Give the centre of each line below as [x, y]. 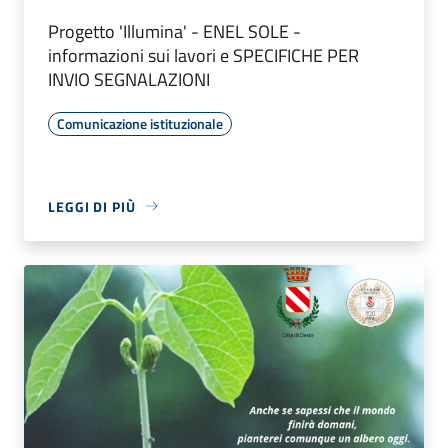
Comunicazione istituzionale [140, 123]
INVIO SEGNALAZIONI [129, 79]
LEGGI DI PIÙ [92, 206]
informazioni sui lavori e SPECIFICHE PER [203, 55]
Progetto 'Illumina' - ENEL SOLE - [174, 31]
